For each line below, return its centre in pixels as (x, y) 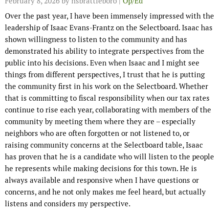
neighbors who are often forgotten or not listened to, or (97, 133)
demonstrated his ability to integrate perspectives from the (105, 51)
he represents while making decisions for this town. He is (101, 169)
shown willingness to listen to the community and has (96, 40)
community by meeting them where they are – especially (100, 122)
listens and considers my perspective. (68, 204)
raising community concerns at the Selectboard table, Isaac (104, 145)
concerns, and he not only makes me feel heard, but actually (105, 192)
